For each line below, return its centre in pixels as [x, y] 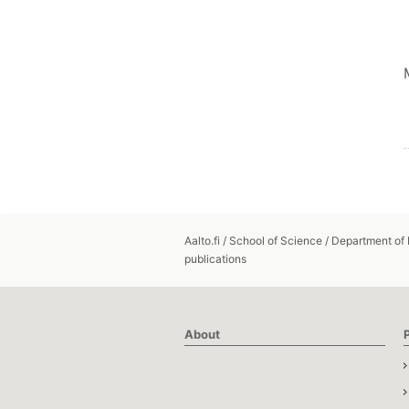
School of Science [276, 241]
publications [215, 259]
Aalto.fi [202, 241]
